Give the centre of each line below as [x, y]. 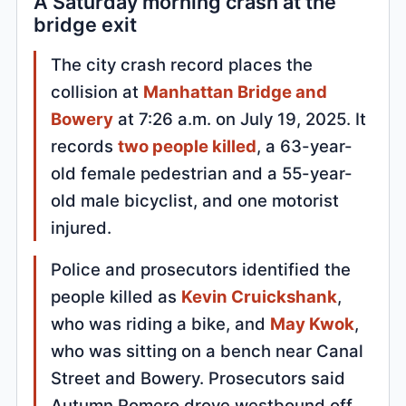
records [85, 146]
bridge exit [86, 25]
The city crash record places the [182, 65]
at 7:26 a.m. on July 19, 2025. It [240, 119]
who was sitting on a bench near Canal [208, 351]
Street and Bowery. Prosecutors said [198, 378]
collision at [97, 92]
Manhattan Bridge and [236, 92]
